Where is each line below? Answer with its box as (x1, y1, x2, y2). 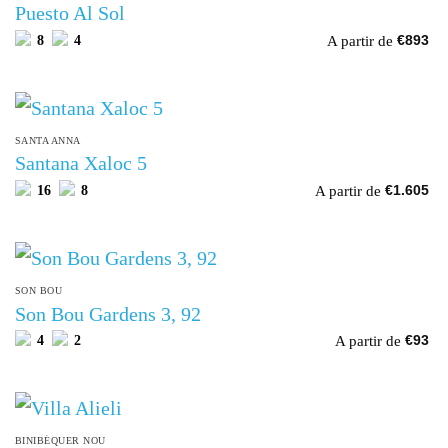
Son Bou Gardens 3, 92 (14, 302, 201, 325)
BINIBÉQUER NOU (14, 434, 106, 446)
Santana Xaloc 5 (14, 152, 147, 175)
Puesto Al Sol (14, 2, 125, 25)
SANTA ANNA (14, 134, 81, 146)
